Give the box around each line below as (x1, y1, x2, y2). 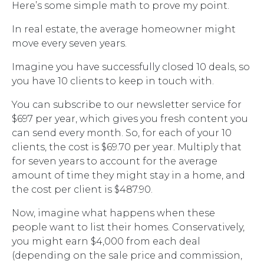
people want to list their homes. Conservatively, (12, 221, 245, 233)
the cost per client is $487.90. (12, 183, 153, 195)
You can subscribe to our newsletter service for (12, 98, 242, 110)
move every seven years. (12, 37, 127, 49)
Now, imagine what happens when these (12, 207, 215, 219)
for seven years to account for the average (12, 155, 217, 167)
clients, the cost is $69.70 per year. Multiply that (12, 141, 242, 153)
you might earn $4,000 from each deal (12, 235, 200, 247)
